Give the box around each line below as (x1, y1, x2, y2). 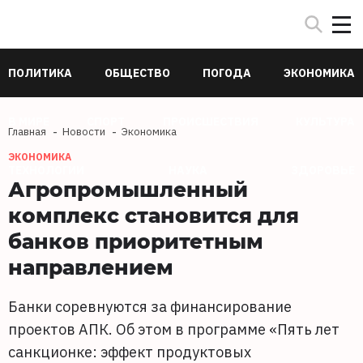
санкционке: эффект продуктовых (8, 343, 251, 361)
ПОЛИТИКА (8, 66, 72, 80)
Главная (8, 125, 46, 139)
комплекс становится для (8, 201, 299, 228)
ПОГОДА (203, 66, 251, 80)
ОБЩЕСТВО (105, 66, 170, 80)
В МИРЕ (8, 114, 49, 129)
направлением (8, 253, 173, 280)
